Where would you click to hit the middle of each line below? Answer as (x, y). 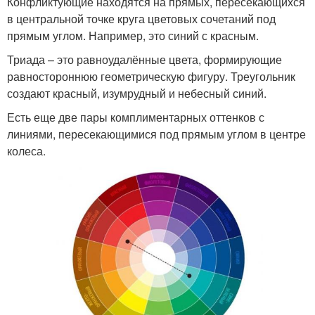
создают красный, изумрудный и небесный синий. (137, 93)
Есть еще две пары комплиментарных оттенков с (136, 117)
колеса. (26, 150)
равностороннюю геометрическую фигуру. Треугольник (151, 76)
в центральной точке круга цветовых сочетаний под (141, 18)
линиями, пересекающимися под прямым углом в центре (156, 134)
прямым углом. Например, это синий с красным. (133, 35)
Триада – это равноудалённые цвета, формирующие (144, 59)
